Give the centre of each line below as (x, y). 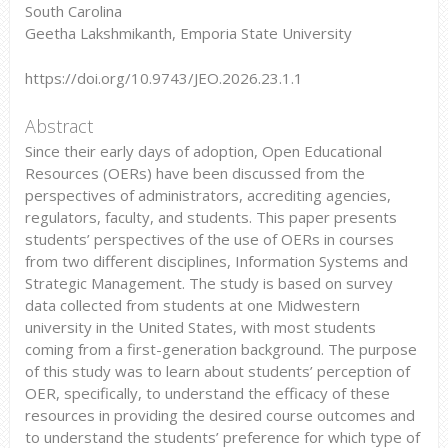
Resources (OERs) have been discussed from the (194, 173)
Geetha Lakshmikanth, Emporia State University (188, 33)
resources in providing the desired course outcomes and (219, 415)
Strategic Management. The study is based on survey (208, 283)
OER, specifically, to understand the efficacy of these (207, 393)
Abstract (58, 125)
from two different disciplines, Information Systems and (216, 261)
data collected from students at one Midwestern (192, 305)
